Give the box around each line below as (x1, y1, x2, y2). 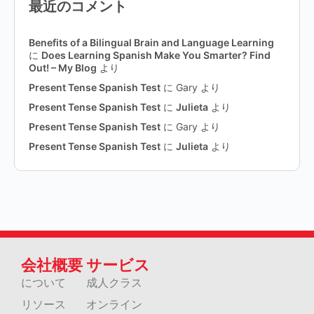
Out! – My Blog (29, 62, 97, 74)
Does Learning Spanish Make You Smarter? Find (41, 49, 271, 62)
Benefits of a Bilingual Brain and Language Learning (29, 36, 274, 49)
